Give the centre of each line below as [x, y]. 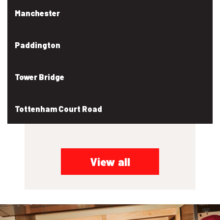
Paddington [38, 45]
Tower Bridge [40, 77]
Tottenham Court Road [58, 109]
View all [110, 161]
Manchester [37, 13]
